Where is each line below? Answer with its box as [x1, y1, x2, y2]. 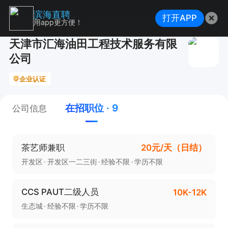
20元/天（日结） [141, 142, 207, 153]
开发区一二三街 [47, 157, 97, 166]
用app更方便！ [33, 18, 82, 27]
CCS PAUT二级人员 [21, 187, 99, 197]
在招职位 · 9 [65, 102, 119, 115]
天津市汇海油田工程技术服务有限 [9, 37, 177, 50]
